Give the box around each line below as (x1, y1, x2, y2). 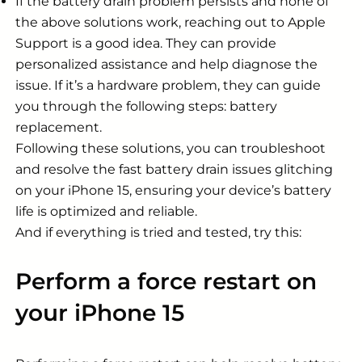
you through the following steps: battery (15, 98, 277, 114)
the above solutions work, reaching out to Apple (15, 14, 326, 30)
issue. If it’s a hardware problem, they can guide (15, 77, 321, 93)
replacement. (15, 119, 102, 135)
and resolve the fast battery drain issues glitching (15, 161, 333, 177)
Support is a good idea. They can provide (15, 35, 276, 51)
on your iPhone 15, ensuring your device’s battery (15, 182, 331, 198)
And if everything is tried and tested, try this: (15, 224, 301, 240)
